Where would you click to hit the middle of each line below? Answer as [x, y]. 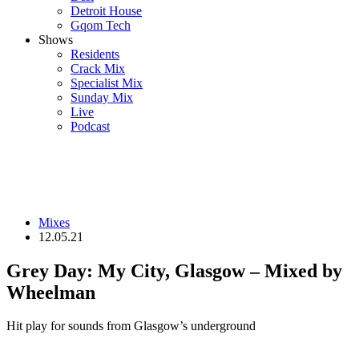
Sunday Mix [102, 97]
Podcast [90, 126]
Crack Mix [98, 68]
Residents [95, 54]
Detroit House [106, 10]
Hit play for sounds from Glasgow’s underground [131, 326]
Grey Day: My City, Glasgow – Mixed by [174, 270]
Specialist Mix [107, 83]
